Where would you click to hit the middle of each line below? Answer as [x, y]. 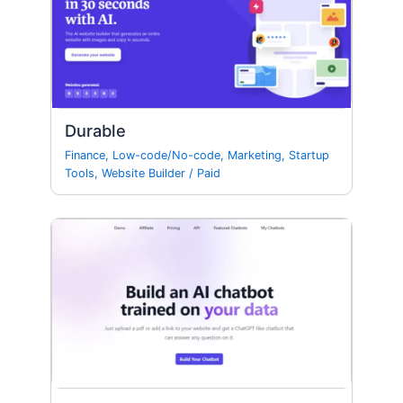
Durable [96, 130]
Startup [309, 156]
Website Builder [144, 174]
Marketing [255, 156]
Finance [85, 156]
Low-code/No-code [167, 156]
